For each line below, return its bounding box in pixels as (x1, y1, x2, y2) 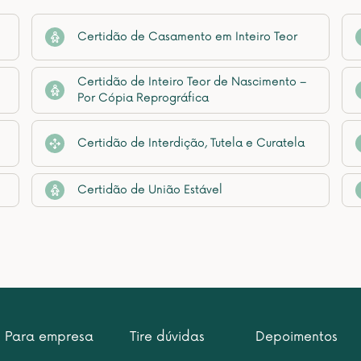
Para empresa (4, 329, 93, 345)
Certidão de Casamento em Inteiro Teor (77, 30, 297, 44)
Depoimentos (255, 329, 338, 345)
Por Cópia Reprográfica (77, 91, 209, 105)
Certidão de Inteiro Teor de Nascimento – (77, 75, 306, 89)
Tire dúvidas (130, 329, 205, 345)
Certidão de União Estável (77, 183, 222, 197)
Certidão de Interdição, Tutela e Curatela (77, 136, 305, 150)
